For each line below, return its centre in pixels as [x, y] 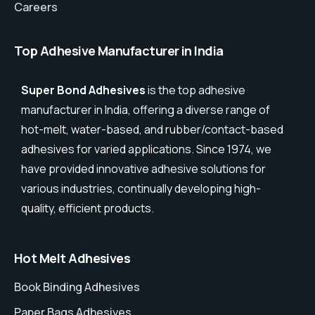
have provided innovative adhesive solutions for [143, 169]
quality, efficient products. [88, 208]
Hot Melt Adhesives [72, 258]
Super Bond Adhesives [83, 90]
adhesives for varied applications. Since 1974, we [146, 149]
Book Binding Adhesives [77, 287]
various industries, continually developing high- [141, 189]
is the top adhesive [195, 90]
